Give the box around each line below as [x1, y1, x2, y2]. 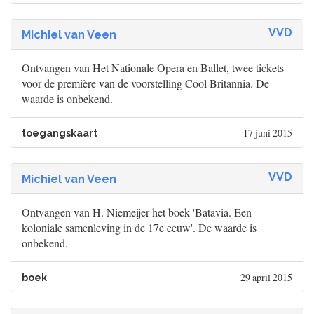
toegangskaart [22, 128, 97, 139]
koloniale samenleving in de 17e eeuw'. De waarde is [22, 220, 257, 235]
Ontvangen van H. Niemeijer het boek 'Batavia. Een [22, 205, 252, 220]
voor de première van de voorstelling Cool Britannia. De [22, 76, 269, 91]
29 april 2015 [240, 271, 292, 285]
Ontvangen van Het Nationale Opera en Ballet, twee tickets [22, 60, 284, 76]
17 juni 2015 [243, 126, 292, 140]
